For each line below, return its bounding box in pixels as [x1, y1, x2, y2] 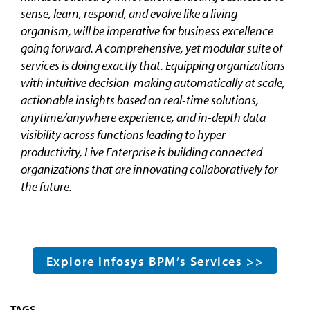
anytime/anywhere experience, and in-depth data [21, 109, 266, 125]
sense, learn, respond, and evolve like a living [21, 5, 237, 21]
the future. [21, 178, 72, 194]
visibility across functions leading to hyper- [21, 126, 230, 143]
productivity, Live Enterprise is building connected [21, 143, 262, 160]
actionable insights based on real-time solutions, [21, 91, 259, 108]
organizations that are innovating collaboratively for [21, 161, 278, 177]
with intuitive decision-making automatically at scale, [21, 74, 285, 91]
